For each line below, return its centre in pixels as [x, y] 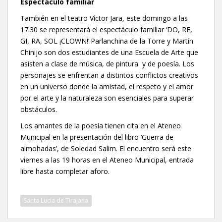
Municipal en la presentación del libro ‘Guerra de [97, 137]
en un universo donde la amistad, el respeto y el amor [107, 87]
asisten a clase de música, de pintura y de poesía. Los [107, 64]
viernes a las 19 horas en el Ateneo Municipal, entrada [107, 160]
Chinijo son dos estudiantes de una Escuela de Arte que [109, 53]
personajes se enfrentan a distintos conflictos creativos [109, 75]
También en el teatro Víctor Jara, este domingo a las [104, 18]
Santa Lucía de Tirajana [56, 201]
